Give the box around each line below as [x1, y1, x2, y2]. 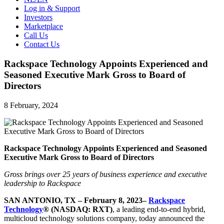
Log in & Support [24, 4, 80, 13]
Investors [24, 13, 52, 22]
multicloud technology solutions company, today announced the [4, 213, 204, 222]
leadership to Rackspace [4, 178, 81, 187]
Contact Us [24, 40, 59, 49]
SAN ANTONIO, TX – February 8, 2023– [4, 195, 148, 204]
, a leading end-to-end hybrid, [112, 204, 205, 213]
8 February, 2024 [4, 100, 58, 109]
